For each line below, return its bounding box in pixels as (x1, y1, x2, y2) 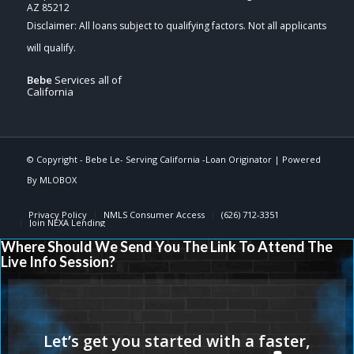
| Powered (271, 153, 321, 165)
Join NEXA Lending (28, 216, 105, 228)
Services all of (51, 72, 122, 87)
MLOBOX (39, 173, 77, 186)
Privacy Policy (28, 208, 87, 220)
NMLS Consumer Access (103, 208, 205, 220)
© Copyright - (26, 153, 85, 165)
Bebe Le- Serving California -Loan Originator (85, 153, 272, 165)
